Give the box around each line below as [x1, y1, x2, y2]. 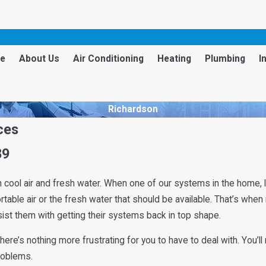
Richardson [108, 104, 158, 115]
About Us [19, 53, 60, 64]
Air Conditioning [73, 53, 144, 64]
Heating [157, 53, 192, 64]
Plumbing [205, 53, 246, 64]
